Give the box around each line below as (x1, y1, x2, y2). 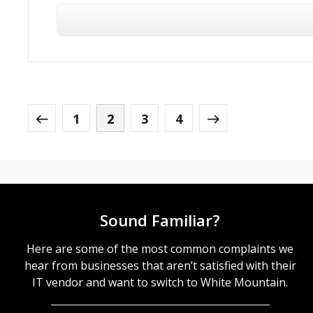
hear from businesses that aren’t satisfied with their (24, 258, 296, 273)
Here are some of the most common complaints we (27, 241, 294, 256)
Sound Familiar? (100, 210, 221, 231)
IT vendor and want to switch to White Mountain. (32, 275, 289, 290)
